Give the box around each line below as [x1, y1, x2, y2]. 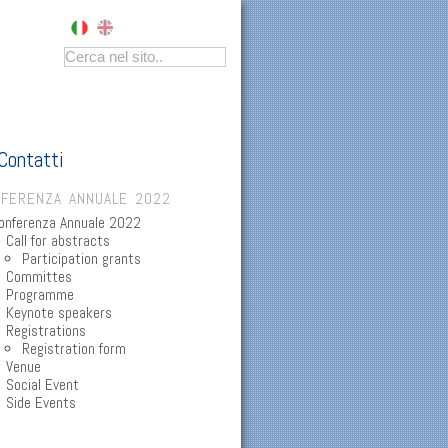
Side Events [6, 393, 76, 414]
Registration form [22, 339, 126, 360]
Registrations [6, 321, 86, 342]
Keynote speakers [6, 303, 112, 324]
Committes [6, 267, 72, 288]
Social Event [6, 375, 79, 396]
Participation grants [22, 249, 141, 270]
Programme [6, 285, 74, 306]
